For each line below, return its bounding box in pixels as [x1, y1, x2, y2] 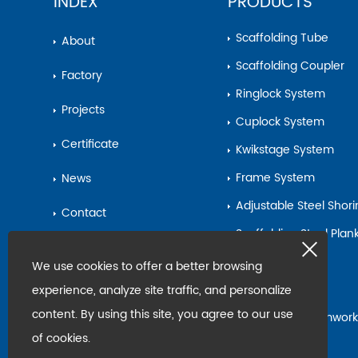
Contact [70, 204, 107, 223]
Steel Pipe [241, 280, 289, 300]
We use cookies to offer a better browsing [32, 257, 43, 276]
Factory [67, 66, 103, 86]
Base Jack [242, 253, 292, 272]
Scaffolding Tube [241, 29, 328, 48]
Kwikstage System [241, 141, 334, 160]
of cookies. [32, 329, 90, 348]
